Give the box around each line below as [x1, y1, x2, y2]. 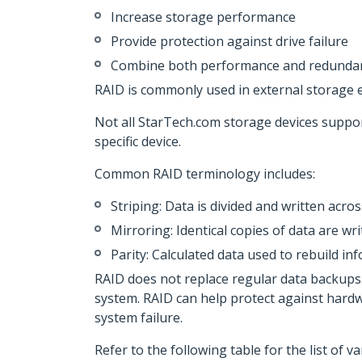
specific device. [95, 133, 181, 150]
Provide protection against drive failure [111, 32, 348, 50]
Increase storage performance [111, 8, 296, 26]
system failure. [95, 309, 183, 326]
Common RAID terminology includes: [95, 165, 315, 183]
